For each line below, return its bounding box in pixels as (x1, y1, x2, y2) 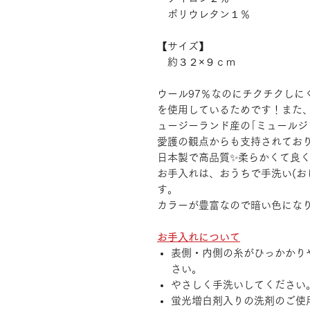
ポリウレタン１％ (157, 9, 250, 19)
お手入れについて (157, 232, 240, 242)
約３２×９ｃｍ (157, 57, 236, 67)
